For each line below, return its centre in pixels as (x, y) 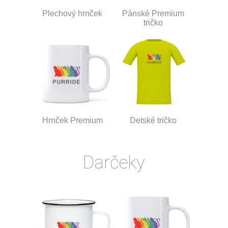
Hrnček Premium (72, 120)
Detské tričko (153, 120)
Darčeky (114, 163)
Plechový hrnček (72, 13)
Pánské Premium (153, 13)
